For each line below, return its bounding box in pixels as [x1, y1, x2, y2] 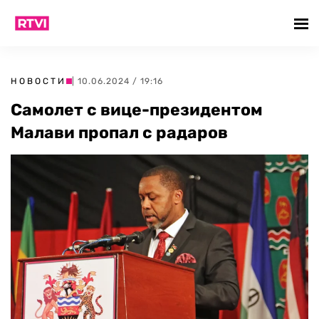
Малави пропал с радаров [11, 122, 228, 142]
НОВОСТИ [11, 76, 66, 86]
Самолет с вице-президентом [11, 100, 263, 120]
